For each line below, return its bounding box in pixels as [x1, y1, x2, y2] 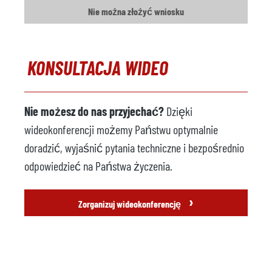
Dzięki [164, 104, 192, 118]
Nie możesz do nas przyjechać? [24, 104, 164, 118]
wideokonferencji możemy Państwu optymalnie [24, 122, 218, 137]
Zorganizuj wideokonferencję [78, 198, 183, 209]
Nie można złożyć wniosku [88, 5, 184, 17]
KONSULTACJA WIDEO [27, 56, 168, 79]
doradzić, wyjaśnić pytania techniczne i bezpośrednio [24, 140, 244, 155]
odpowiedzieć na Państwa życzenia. [24, 158, 172, 173]
